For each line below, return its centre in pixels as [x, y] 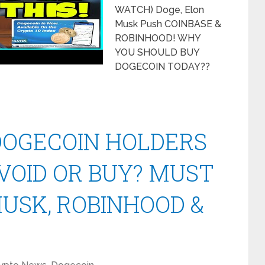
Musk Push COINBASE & [168, 24]
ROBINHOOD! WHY [158, 38]
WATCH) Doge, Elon [159, 10]
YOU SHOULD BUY [157, 52]
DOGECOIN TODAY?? [162, 67]
